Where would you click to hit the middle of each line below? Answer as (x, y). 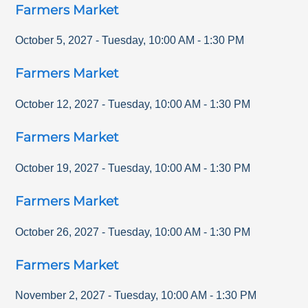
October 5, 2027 (54, 41)
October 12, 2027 (57, 104)
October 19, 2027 (57, 168)
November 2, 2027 (60, 296)
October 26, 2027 (57, 232)
